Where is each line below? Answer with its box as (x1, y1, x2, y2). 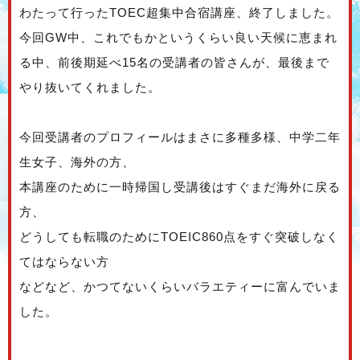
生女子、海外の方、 (19, 155, 135, 170)
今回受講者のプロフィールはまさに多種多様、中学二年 (19, 130, 341, 145)
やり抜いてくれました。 (19, 80, 161, 95)
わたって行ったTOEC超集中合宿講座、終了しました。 (19, 6, 339, 20)
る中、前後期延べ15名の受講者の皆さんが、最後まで (19, 55, 329, 70)
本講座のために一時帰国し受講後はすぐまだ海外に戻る (19, 180, 341, 194)
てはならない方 (19, 255, 109, 269)
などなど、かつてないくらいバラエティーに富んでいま (19, 280, 341, 294)
